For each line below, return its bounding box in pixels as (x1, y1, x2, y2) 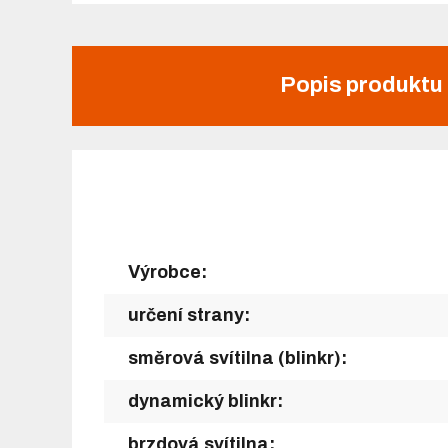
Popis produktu (279, 73, 443, 98)
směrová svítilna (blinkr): (128, 347, 347, 368)
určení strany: (128, 304, 250, 325)
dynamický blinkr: (128, 390, 283, 411)
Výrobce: (128, 261, 207, 282)
